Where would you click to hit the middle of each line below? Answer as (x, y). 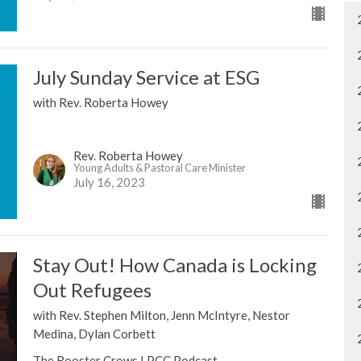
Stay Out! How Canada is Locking (174, 264)
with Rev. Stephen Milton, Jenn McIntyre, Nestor (161, 315)
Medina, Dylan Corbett (94, 333)
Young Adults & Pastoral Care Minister (159, 167)
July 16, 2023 (109, 182)
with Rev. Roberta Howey (100, 103)
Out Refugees (92, 289)
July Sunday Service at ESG (146, 77)
